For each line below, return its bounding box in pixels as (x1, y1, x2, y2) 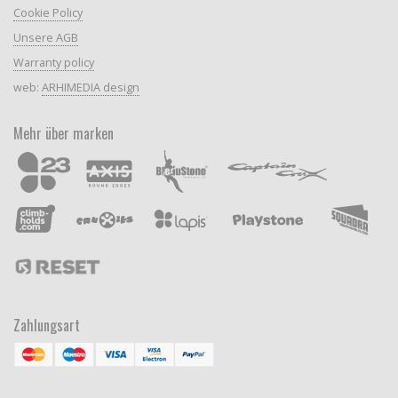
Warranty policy (12, 54, 94, 70)
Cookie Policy (12, 4, 83, 20)
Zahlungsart (12, 314, 80, 336)
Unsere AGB (12, 29, 78, 45)
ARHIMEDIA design (41, 79, 139, 95)
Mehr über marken (12, 122, 114, 144)
